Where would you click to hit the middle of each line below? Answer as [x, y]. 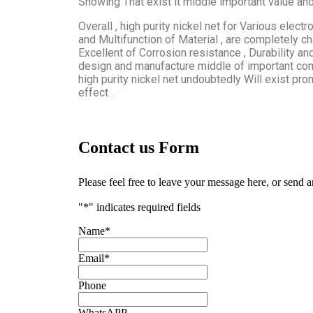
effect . [96, 93]
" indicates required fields [145, 207]
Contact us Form [139, 147]
